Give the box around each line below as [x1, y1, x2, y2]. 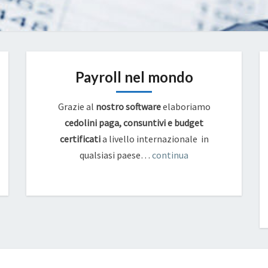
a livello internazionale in [100, 133, 209, 145]
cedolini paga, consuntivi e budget [65, 117, 203, 129]
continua [152, 149, 188, 161]
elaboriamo [160, 100, 211, 112]
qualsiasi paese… [80, 149, 152, 161]
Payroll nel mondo [75, 68, 193, 86]
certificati [59, 133, 100, 145]
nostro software [95, 100, 161, 112]
